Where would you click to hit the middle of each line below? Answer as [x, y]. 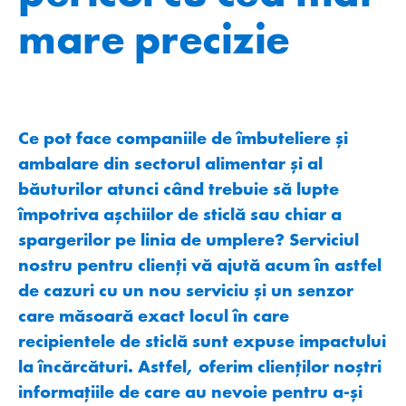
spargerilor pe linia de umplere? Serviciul [188, 239]
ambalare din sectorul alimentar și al [170, 163]
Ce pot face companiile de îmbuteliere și [183, 137]
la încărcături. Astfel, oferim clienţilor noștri [200, 366]
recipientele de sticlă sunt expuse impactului [202, 340]
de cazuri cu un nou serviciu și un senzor [186, 290]
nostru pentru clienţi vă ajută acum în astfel [200, 264]
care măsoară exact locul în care [154, 315]
